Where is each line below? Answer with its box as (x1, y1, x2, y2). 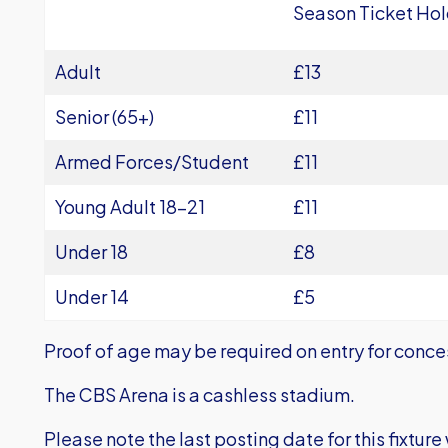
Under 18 (55, 240, 128, 263)
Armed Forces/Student (55, 150, 249, 173)
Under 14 (55, 285, 129, 308)
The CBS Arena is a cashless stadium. (44, 383, 355, 406)
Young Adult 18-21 (55, 195, 205, 218)
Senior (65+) (55, 105, 154, 128)
